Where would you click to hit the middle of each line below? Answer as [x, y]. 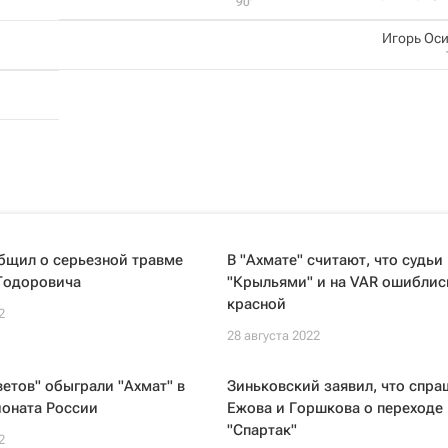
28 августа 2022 [273, 335]
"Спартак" [261, 430]
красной [256, 304]
